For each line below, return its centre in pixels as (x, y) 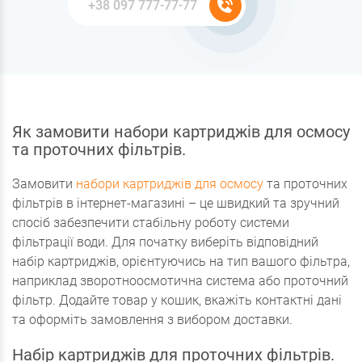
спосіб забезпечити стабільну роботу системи (151, 223)
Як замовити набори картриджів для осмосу (181, 132)
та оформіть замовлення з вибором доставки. (152, 320)
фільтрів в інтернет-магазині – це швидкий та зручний (176, 204)
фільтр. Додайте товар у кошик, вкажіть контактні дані (177, 301)
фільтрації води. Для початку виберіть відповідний (165, 242)
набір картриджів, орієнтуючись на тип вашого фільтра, (181, 262)
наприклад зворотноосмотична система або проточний (180, 281)
